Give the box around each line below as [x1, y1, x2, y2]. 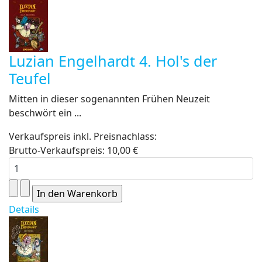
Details [9, 203, 39, 216]
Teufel [9, 68, 51, 88]
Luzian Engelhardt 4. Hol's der [9, 51, 217, 71]
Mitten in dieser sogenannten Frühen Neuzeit [9, 92, 210, 105]
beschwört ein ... [9, 106, 81, 119]
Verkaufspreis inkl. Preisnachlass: [9, 130, 157, 143]
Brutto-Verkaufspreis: [9, 144, 107, 157]
